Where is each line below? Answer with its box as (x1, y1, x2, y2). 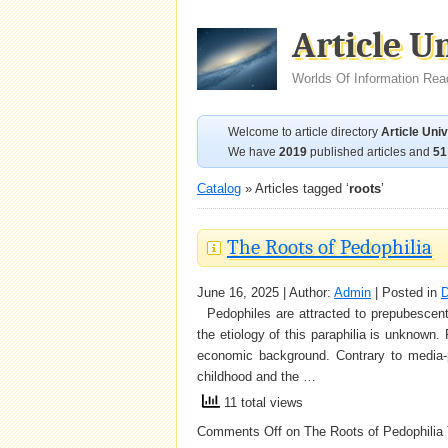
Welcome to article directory (228, 125, 381, 139)
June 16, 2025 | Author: (197, 285, 334, 300)
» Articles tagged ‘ (241, 181, 349, 196)
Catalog (197, 181, 241, 196)
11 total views (220, 395, 303, 411)
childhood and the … (197, 369, 316, 384)
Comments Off (197, 424, 282, 439)
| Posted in (371, 285, 441, 300)
